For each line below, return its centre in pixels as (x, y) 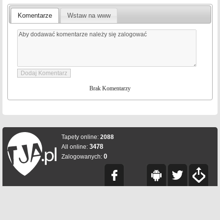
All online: (75, 147)
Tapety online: (81, 137)
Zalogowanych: (82, 157)
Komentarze (35, 16)
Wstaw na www (89, 16)
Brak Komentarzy (110, 89)
